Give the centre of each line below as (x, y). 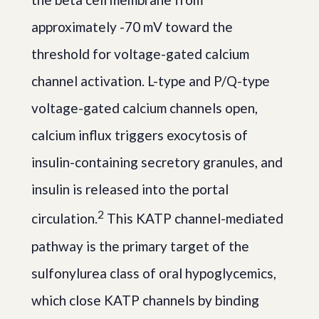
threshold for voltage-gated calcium (140, 54)
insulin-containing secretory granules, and (157, 162)
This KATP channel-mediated (194, 219)
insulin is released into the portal (130, 189)
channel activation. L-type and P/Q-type (151, 81)
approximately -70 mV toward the (132, 27)
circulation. (64, 219)
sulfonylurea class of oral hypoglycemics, (154, 273)
